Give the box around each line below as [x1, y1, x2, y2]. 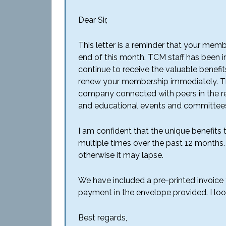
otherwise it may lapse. [78, 150, 163, 160]
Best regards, [78, 213, 127, 222]
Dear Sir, [78, 15, 107, 25]
